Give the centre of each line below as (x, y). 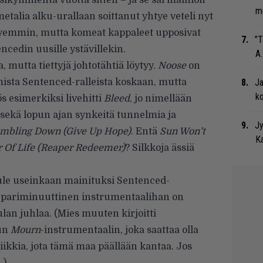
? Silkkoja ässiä (160, 148)
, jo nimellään (161, 99)
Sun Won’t (182, 131)
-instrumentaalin (80, 230)
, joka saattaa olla (159, 230)
